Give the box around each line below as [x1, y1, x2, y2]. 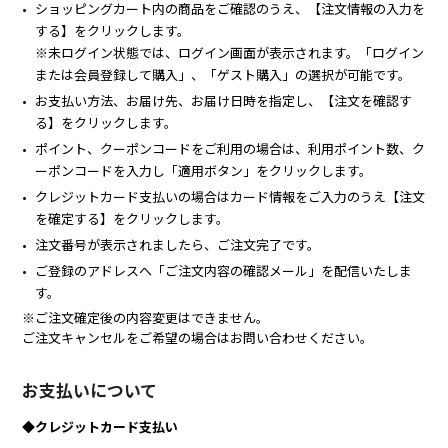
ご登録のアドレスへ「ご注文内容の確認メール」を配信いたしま [35, 260, 413, 280]
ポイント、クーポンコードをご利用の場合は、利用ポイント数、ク [35, 138, 426, 158]
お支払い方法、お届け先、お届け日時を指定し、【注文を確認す [35, 90, 413, 110]
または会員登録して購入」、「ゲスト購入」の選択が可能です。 [35, 64, 412, 84]
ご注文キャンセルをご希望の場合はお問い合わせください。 [22, 327, 374, 347]
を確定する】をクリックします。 [35, 208, 230, 228]
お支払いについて [22, 376, 158, 402]
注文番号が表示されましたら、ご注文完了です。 [35, 234, 321, 254]
